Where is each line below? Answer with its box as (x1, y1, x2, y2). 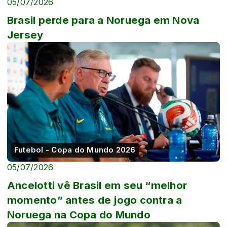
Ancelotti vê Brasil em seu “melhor (7, 178, 187, 192)
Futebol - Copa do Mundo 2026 (14, 145, 136, 155)
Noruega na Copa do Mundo (7, 208, 150, 221)
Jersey (7, 28, 44, 41)
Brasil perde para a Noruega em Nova (7, 13, 200, 26)
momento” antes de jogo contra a (7, 193, 182, 206)
